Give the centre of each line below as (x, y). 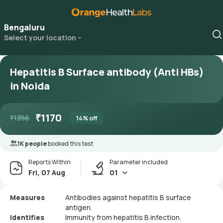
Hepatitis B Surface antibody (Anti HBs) (107, 72)
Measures (27, 197)
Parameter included (139, 162)
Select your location (40, 38)
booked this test (70, 144)
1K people (33, 144)
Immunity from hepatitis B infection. (123, 217)
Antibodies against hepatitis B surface (128, 197)
